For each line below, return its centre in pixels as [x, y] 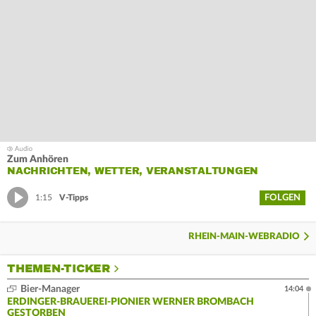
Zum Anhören [38, 159]
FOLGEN [282, 197]
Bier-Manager [49, 289]
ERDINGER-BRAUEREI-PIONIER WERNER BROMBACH [130, 302]
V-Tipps [74, 198]
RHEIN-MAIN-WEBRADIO [244, 236]
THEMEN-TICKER [59, 268]
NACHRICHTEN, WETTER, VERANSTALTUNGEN [133, 171]
